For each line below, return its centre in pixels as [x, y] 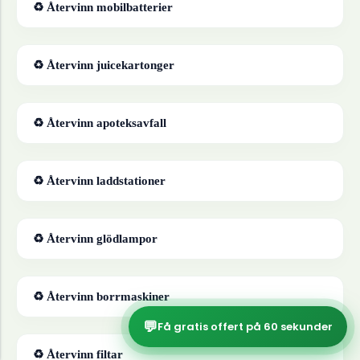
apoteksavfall [131, 123]
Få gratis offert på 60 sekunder [245, 326]
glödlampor [127, 239]
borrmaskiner [133, 297]
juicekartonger [135, 65]
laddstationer [131, 181]
